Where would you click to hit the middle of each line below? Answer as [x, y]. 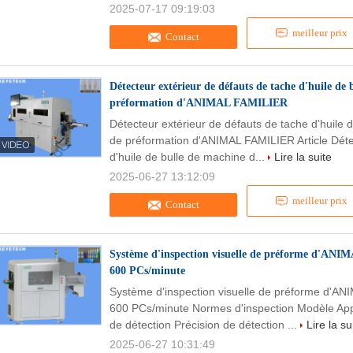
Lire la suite [303, 157]
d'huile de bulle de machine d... [189, 157]
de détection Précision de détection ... [205, 325]
